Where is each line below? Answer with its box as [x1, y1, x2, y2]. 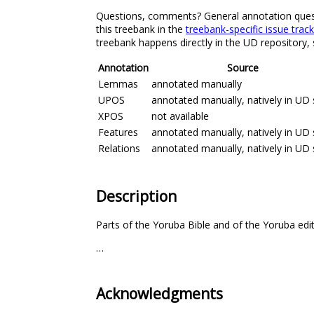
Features [98, 125, 138, 139]
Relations [98, 141, 140, 155]
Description [96, 186, 177, 206]
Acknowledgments [96, 284, 223, 304]
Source [226, 60, 259, 74]
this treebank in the [96, 22, 186, 36]
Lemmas [98, 76, 138, 90]
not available [151, 109, 209, 123]
